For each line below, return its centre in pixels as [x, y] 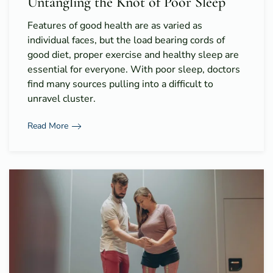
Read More [48, 126]
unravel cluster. [62, 98]
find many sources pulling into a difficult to [120, 84]
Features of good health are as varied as [115, 25]
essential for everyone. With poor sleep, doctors [134, 69]
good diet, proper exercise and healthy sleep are [133, 55]
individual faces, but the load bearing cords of [126, 40]
